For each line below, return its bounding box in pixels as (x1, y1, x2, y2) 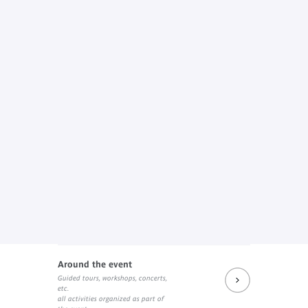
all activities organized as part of (58, 294, 164, 302)
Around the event (58, 258, 132, 269)
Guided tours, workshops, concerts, (58, 274, 167, 282)
